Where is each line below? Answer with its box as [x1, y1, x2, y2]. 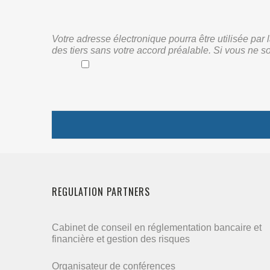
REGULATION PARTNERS [52, 184, 150, 199]
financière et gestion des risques [52, 234, 190, 244]
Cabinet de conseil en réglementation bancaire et [52, 222, 262, 233]
